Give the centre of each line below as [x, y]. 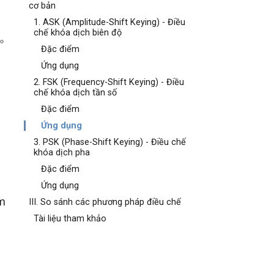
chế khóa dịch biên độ [78, 33]
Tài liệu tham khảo [70, 219]
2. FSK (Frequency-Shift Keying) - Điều [109, 82]
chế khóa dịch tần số [76, 93]
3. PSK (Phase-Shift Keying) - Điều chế [110, 142]
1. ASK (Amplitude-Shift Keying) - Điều [110, 22]
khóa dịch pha [62, 153]
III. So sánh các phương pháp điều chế [105, 202]
